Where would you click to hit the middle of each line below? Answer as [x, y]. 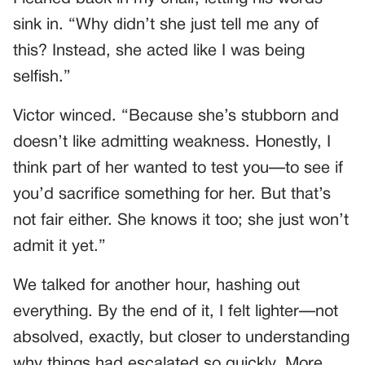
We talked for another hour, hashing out [156, 286]
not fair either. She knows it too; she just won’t [181, 220]
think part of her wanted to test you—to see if [178, 168]
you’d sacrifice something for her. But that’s [172, 194]
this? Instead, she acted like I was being [159, 51]
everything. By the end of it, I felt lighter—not [176, 312]
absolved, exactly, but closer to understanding [181, 338]
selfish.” [42, 77]
